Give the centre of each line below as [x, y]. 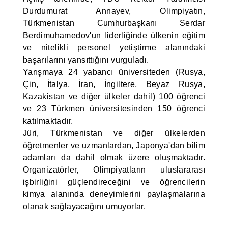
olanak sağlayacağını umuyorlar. [84, 206]
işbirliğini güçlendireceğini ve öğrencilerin [114, 182]
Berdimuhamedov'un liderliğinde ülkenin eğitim [114, 35]
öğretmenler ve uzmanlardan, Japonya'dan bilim [114, 145]
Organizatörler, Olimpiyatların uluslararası [114, 170]
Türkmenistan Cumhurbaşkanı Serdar [114, 23]
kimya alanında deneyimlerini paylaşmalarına [114, 194]
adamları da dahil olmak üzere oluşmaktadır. [114, 158]
